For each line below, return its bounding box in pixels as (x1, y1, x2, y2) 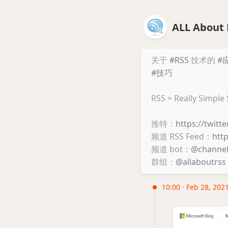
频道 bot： (151, 144, 191, 155)
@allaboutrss (176, 156, 226, 167)
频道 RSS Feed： (151, 131, 212, 142)
